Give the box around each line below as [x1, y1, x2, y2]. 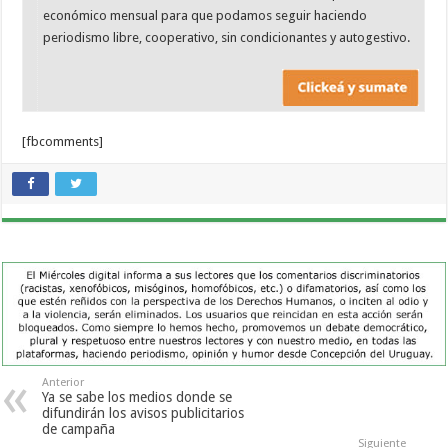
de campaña [42, 421, 116, 438]
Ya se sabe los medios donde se [42, 389, 233, 406]
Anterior [42, 376, 85, 390]
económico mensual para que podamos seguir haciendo [43, 7, 368, 23]
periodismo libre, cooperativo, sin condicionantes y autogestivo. [43, 29, 411, 45]
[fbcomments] [22, 134, 104, 150]
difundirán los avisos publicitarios [42, 405, 245, 422]
